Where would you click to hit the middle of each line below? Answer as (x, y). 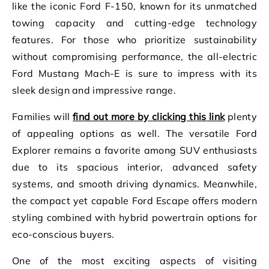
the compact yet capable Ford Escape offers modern (134, 200)
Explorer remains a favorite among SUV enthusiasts (134, 150)
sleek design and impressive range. (94, 90)
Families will (43, 116)
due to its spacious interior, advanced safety (134, 167)
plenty (241, 116)
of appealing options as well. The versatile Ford (134, 133)
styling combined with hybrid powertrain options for (134, 217)
